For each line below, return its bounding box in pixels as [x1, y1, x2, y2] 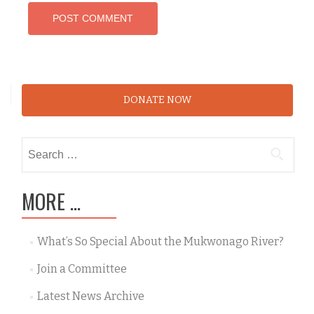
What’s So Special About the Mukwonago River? [36, 235, 284, 248]
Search [21, 138, 57, 151]
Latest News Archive [36, 289, 144, 303]
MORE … [22, 186, 81, 216]
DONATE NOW [123, 94, 191, 106]
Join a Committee [36, 262, 127, 275]
